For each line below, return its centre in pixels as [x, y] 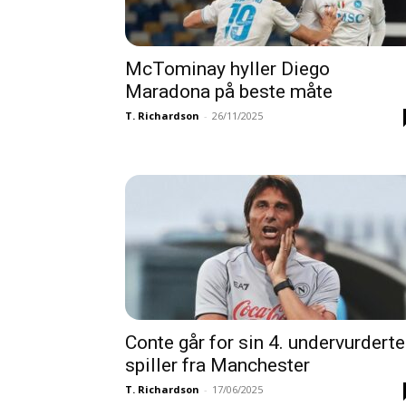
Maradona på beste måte [229, 92]
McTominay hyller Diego [227, 69]
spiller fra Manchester [217, 365]
